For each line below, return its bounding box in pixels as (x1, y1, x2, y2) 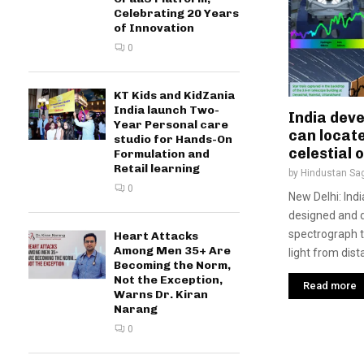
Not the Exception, (114, 273, 223, 287)
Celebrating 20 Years (114, 6, 239, 20)
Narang (114, 302, 158, 316)
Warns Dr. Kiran (114, 288, 208, 301)
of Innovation (114, 21, 194, 35)
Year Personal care (114, 118, 228, 132)
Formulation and (114, 147, 210, 161)
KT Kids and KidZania (114, 89, 235, 102)
